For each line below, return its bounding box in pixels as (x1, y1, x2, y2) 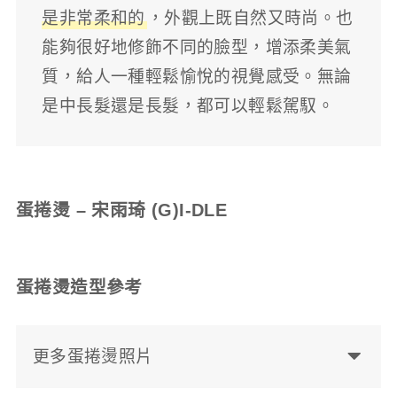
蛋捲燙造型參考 (15, 276, 143, 297)
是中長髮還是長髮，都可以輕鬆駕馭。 (42, 96, 335, 115)
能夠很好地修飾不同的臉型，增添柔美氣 (42, 37, 352, 57)
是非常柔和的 (42, 8, 145, 27)
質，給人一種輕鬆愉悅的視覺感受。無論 (42, 66, 352, 86)
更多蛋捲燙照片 (32, 347, 153, 367)
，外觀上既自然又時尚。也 (146, 8, 354, 27)
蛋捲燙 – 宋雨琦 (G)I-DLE (15, 200, 228, 221)
